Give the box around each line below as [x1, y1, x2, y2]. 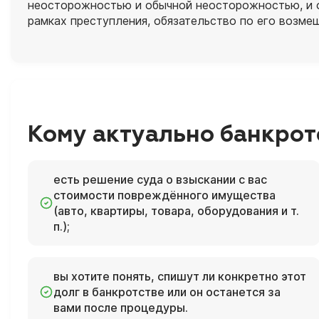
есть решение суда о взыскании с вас [53, 172, 267, 187]
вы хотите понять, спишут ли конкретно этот [53, 268, 306, 283]
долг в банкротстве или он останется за [53, 284, 281, 299]
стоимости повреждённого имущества [53, 187, 276, 202]
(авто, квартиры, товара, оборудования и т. [53, 203, 299, 218]
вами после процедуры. [53, 300, 188, 315]
